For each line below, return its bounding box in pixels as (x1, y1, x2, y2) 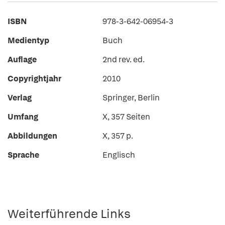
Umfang (8, 111, 38, 122)
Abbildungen (8, 131, 57, 141)
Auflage (8, 54, 37, 65)
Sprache (8, 150, 39, 160)
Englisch (102, 150, 135, 160)
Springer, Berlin (102, 92, 160, 103)
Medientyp (8, 35, 49, 46)
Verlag (8, 92, 32, 103)
